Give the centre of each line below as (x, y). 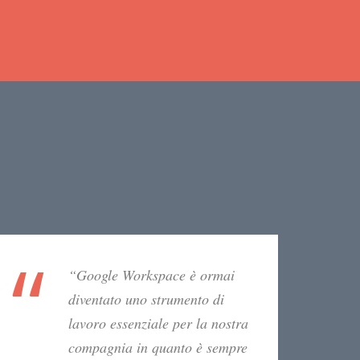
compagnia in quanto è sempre (158, 348)
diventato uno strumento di (146, 299)
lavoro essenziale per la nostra (158, 323)
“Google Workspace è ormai (151, 275)
